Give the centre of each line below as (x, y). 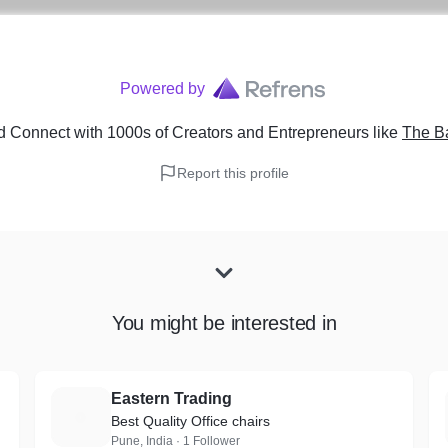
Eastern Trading (171, 398)
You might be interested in (224, 323)
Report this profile (233, 173)
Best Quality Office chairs (190, 421)
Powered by (162, 88)
